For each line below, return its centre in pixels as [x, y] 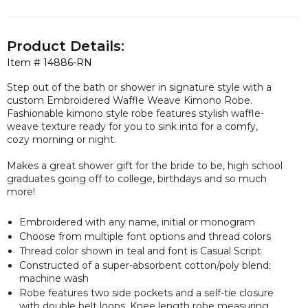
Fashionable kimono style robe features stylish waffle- [135, 113]
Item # [25, 63]
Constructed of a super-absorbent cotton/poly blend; [145, 265]
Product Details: [66, 46]
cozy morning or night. [63, 139]
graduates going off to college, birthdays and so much [137, 178]
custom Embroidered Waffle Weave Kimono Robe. [130, 100]
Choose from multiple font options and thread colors [145, 236]
